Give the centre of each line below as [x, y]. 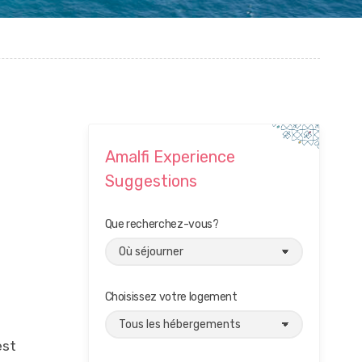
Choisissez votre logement [171, 297]
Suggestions [151, 181]
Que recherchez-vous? [162, 224]
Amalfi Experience [170, 157]
